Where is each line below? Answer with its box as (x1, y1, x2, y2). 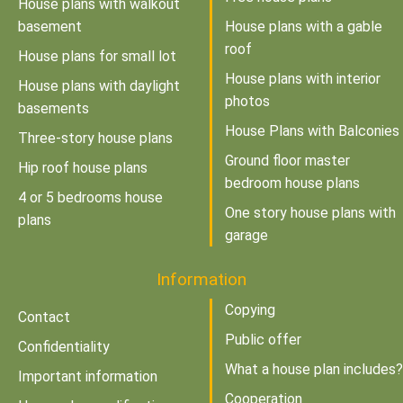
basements (18, 100, 89, 118)
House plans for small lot (18, 48, 176, 66)
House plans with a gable (225, 18, 382, 36)
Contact (18, 309, 70, 327)
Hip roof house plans (18, 159, 148, 177)
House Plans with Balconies (225, 122, 399, 140)
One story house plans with (225, 204, 396, 222)
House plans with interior (225, 70, 381, 88)
